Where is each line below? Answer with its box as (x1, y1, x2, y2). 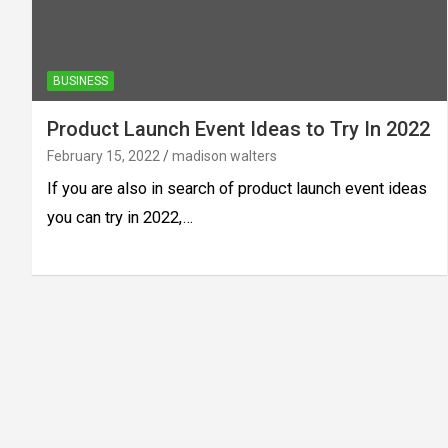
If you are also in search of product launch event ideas (47, 178, 427, 198)
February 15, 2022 (47, 147, 160, 164)
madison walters (172, 147, 277, 164)
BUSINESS (53, 73, 108, 88)
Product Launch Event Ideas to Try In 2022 (47, 116, 430, 141)
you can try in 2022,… (47, 207, 193, 227)
